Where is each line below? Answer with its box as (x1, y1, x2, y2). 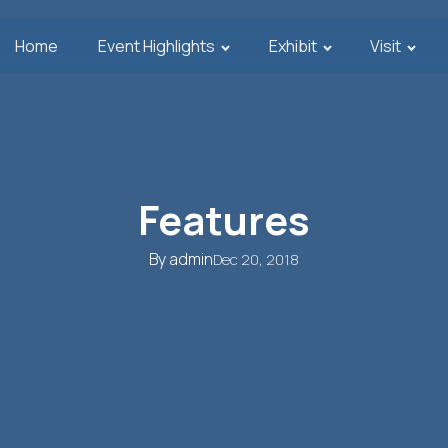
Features (138, 192, 310, 247)
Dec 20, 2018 (213, 248, 299, 270)
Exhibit (268, 35, 317, 57)
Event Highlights (98, 35, 216, 57)
